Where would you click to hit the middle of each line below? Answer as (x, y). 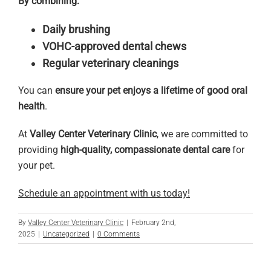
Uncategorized (66, 234)
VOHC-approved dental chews (114, 47)
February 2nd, (153, 223)
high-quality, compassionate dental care (145, 150)
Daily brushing (76, 30)
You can (37, 91)
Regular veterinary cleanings (110, 64)
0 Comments (119, 234)
